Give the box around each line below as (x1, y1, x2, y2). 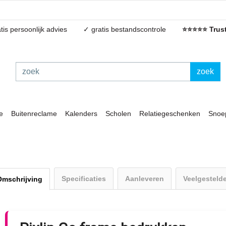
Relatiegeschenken (139, 109, 200, 118)
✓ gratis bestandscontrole (83, 25, 166, 33)
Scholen (105, 109, 131, 118)
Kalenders (65, 109, 97, 118)
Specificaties (62, 174, 106, 183)
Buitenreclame (11, 109, 57, 118)
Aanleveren (125, 174, 164, 183)
